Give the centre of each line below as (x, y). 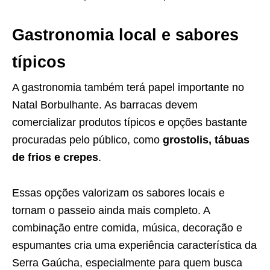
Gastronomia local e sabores (125, 35)
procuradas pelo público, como (87, 140)
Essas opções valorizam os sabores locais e (118, 193)
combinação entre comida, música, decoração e (127, 228)
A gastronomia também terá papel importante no (128, 88)
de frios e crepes (55, 158)
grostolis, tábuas (206, 140)
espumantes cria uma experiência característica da (134, 246)
